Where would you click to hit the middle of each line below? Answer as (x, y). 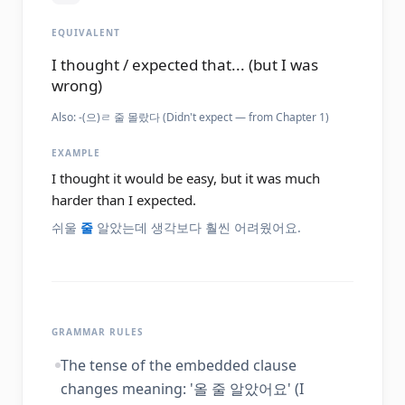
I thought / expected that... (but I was (185, 65)
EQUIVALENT (86, 33)
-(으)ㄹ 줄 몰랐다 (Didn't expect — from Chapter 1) (204, 117)
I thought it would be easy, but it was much (186, 178)
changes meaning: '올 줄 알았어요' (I (182, 389)
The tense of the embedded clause (179, 365)
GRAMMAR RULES (98, 332)
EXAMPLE (76, 153)
